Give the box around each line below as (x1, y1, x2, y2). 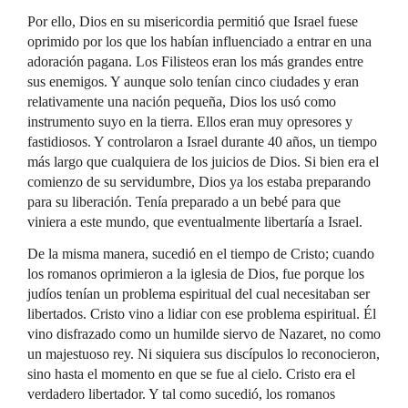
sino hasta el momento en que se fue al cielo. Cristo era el (27, 366, 355, 382)
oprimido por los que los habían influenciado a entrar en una (27, 34, 372, 49)
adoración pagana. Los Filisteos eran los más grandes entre (27, 54, 363, 69)
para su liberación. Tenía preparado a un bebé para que (27, 194, 341, 209)
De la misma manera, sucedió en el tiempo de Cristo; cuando (27, 246, 374, 261)
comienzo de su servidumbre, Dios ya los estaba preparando (27, 174, 371, 189)
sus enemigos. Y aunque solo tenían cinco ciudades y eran (27, 74, 359, 89)
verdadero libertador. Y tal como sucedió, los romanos (27, 386, 335, 402)
